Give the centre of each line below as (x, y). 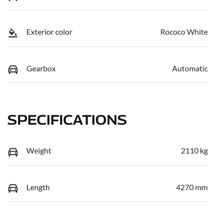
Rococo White (184, 32)
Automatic (190, 68)
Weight (39, 151)
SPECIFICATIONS (67, 120)
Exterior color (49, 32)
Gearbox (41, 68)
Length (38, 187)
